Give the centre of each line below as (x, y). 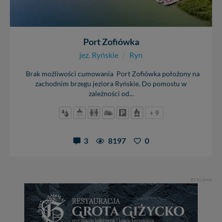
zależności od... (111, 93)
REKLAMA (201, 180)
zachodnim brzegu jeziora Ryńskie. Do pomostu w (111, 83)
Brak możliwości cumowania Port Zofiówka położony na (111, 74)
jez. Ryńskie (99, 55)
